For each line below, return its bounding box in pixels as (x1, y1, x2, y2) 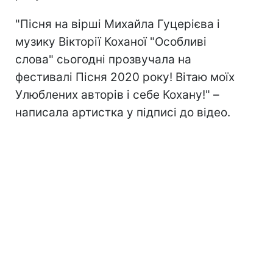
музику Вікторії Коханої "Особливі (15, 35, 207, 49)
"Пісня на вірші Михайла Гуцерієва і (15, 17, 220, 32)
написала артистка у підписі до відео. (15, 105, 230, 120)
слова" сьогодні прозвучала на (15, 52, 191, 67)
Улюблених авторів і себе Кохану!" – (15, 88, 219, 102)
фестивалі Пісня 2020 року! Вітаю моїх (15, 70, 235, 85)
